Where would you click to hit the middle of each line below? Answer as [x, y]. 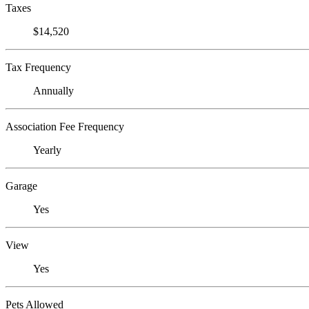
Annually [53, 91]
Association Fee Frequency [65, 127]
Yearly [47, 150]
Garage [21, 186]
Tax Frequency [38, 68]
